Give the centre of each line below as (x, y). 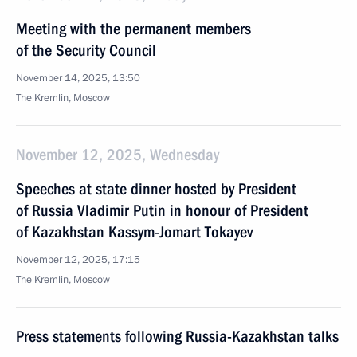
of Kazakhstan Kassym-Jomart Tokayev (134, 232)
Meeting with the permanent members (133, 29)
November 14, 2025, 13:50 (78, 78)
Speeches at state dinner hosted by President (156, 189)
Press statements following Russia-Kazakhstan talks (177, 336)
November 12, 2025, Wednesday (118, 155)
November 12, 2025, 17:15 (78, 260)
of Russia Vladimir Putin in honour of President (162, 210)
